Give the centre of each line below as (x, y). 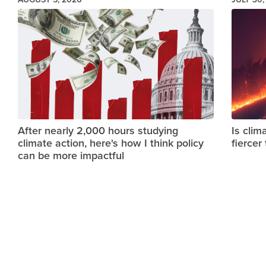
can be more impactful (71, 155)
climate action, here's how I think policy (111, 142)
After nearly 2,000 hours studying (98, 130)
